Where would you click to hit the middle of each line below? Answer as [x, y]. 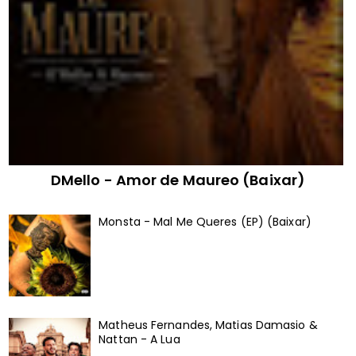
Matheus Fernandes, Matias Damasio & [208, 325]
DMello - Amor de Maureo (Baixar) [178, 180]
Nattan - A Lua [139, 339]
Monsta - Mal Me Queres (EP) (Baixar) [205, 222]
